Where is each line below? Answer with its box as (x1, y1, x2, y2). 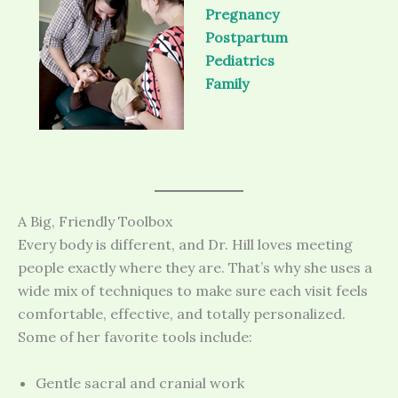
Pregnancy (205, 4, 279, 23)
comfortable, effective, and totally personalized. (18, 305, 346, 323)
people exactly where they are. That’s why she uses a (18, 259, 372, 277)
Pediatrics (205, 51, 275, 69)
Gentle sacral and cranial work (36, 373, 244, 392)
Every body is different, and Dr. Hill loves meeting (18, 235, 353, 254)
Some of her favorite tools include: (18, 328, 252, 346)
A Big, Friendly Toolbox (18, 212, 172, 231)
